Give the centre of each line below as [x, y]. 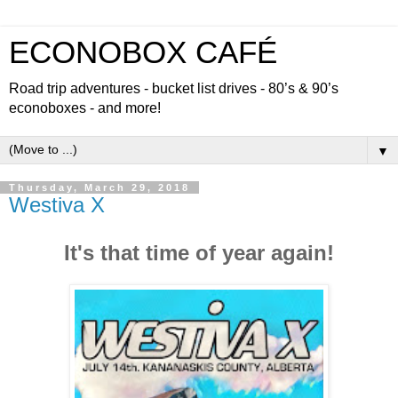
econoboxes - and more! [85, 108]
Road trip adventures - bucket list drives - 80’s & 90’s [174, 88]
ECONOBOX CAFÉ [143, 52]
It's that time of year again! [199, 252]
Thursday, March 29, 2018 [99, 187]
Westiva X [57, 205]
